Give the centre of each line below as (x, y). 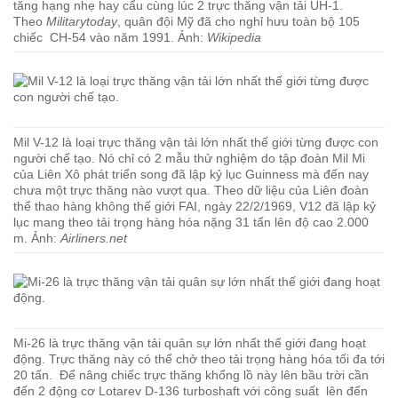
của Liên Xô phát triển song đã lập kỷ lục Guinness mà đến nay (191, 174)
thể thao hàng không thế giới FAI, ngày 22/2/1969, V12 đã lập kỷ (195, 206)
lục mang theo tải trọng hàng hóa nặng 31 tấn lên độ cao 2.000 (191, 222)
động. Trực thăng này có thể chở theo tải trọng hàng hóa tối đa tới (199, 359)
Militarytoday (82, 21)
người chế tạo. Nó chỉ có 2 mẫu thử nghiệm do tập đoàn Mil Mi (189, 158)
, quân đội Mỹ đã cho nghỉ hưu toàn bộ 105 (239, 21)
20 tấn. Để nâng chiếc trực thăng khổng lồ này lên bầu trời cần (191, 375)
